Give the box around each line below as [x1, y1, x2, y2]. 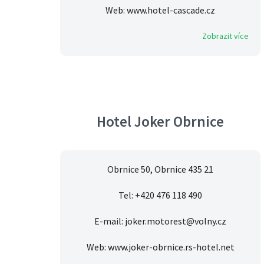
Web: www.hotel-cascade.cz [105, 4, 215, 16]
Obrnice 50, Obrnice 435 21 [107, 163, 213, 176]
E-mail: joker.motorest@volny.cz [94, 215, 226, 227]
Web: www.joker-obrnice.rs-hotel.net [86, 241, 235, 253]
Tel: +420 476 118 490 [118, 189, 202, 202]
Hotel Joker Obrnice [97, 112, 224, 131]
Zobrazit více [202, 31, 249, 42]
